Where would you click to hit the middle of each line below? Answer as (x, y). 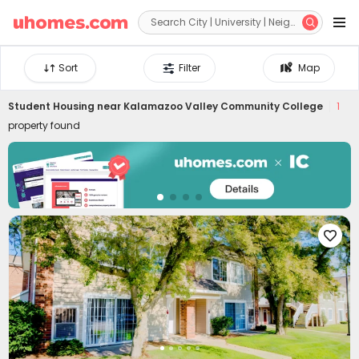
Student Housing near (66, 106)
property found (44, 125)
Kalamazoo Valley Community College (223, 106)
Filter (190, 68)
